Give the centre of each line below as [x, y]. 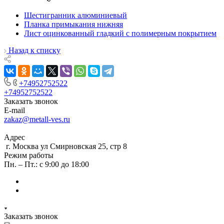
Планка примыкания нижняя [73, 24]
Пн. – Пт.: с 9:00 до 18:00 [46, 164]
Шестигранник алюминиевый [75, 15]
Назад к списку [34, 50]
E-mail [14, 110]
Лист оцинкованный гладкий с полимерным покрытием [120, 33]
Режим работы [29, 155]
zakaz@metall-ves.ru [37, 119]
